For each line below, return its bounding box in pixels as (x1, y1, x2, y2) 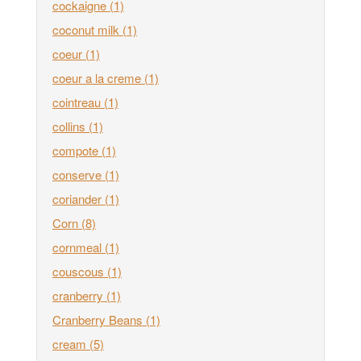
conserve (52, 165, 105, 183)
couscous (52, 262, 107, 280)
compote (52, 141, 102, 159)
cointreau (52, 93, 104, 110)
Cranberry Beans (52, 310, 146, 328)
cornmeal (52, 238, 105, 255)
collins (52, 117, 89, 135)
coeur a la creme (52, 68, 144, 86)
